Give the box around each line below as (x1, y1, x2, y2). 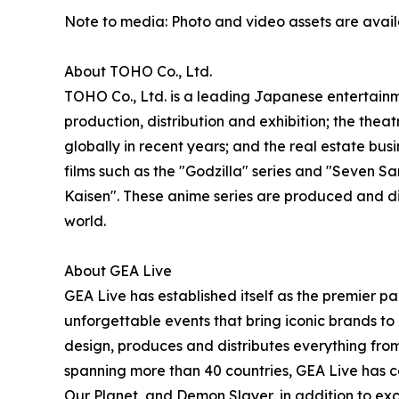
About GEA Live (64, 261, 172, 280)
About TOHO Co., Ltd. (64, 61, 212, 80)
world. (64, 211, 106, 230)
